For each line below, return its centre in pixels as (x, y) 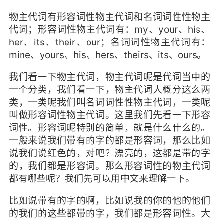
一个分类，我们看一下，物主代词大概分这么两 (109, 89)
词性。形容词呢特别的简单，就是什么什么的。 (109, 127)
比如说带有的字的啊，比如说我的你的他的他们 (109, 200)
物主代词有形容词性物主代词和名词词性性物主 (109, 16)
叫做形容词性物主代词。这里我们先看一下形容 (109, 115)
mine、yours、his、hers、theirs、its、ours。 (107, 55)
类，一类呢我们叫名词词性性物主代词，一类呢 (109, 102)
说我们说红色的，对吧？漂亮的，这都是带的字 (109, 153)
